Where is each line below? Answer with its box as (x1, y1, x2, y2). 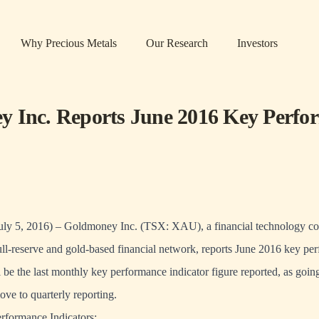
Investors (237, 37, 278, 49)
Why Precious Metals (21, 37, 117, 49)
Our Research (146, 37, 208, 49)
